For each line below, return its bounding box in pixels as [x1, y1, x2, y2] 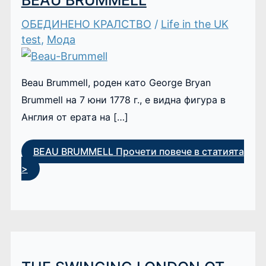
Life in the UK [160, 17, 229, 30]
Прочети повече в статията [113, 145, 244, 158]
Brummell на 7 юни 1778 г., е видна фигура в [21, 93, 226, 106]
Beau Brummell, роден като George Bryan [21, 76, 211, 88]
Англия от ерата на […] [21, 110, 128, 123]
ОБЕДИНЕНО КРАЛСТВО [21, 17, 151, 30]
